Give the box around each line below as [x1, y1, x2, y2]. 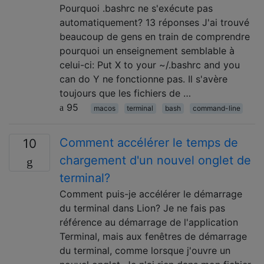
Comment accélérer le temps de [60, 135, 238, 150]
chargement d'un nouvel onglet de [60, 153, 251, 167]
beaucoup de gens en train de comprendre [60, 30, 250, 42]
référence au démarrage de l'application [60, 216, 238, 228]
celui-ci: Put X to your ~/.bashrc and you [60, 58, 240, 71]
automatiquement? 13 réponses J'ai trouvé [60, 16, 249, 28]
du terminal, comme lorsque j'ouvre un [60, 244, 230, 256]
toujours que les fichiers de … [60, 87, 191, 99]
